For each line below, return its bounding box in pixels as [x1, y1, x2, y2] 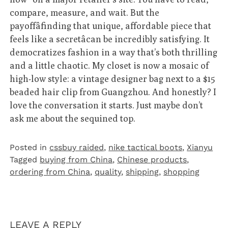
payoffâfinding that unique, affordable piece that [10, 20, 212, 32]
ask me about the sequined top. [10, 113, 136, 124]
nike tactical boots [108, 142, 183, 153]
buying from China [40, 155, 113, 165]
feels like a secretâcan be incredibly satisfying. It [10, 34, 210, 45]
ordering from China [10, 167, 91, 177]
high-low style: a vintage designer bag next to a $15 [10, 73, 215, 84]
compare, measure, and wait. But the [10, 7, 160, 18]
